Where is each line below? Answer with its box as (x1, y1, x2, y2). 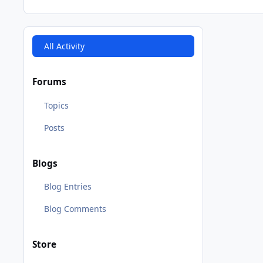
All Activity (43, 40, 85, 52)
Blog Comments (43, 203, 106, 215)
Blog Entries (43, 181, 92, 193)
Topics (43, 99, 69, 111)
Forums (32, 76, 66, 89)
